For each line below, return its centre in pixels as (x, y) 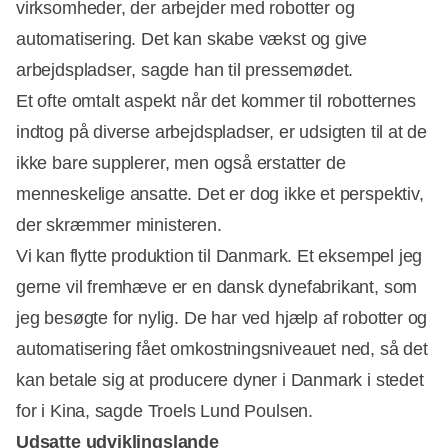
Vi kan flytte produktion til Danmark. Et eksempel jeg (219, 255)
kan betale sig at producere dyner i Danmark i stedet (220, 379)
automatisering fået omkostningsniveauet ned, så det (222, 348)
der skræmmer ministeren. (119, 224)
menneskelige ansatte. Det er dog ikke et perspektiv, (220, 193)
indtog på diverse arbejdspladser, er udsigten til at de (222, 131)
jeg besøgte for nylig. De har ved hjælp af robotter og (222, 317)
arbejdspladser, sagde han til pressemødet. (185, 69)
